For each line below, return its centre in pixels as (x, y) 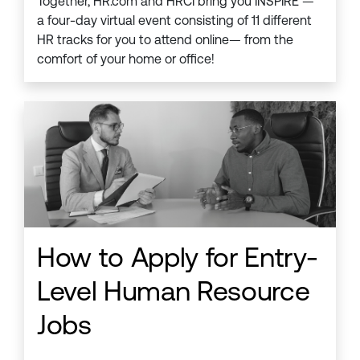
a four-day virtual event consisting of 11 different (174, 20)
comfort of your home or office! (126, 59)
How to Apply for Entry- (178, 257)
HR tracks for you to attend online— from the (165, 39)
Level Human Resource (174, 290)
